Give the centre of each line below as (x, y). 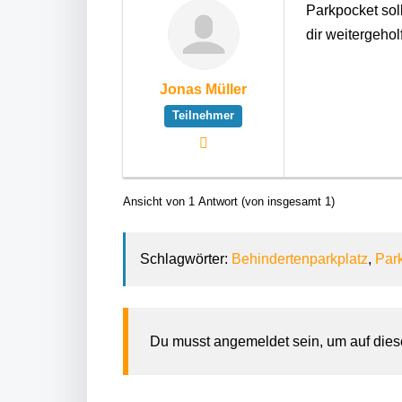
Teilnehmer (203, 116)
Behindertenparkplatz (300, 259)
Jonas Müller (203, 89)
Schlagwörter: (186, 259)
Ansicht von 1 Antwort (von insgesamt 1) (229, 201)
